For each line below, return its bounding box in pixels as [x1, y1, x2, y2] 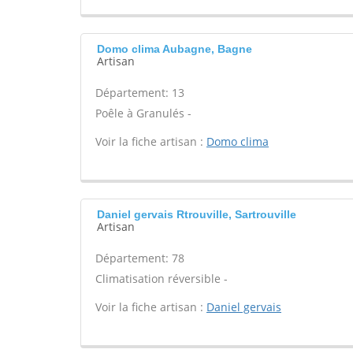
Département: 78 [95, 251, 184, 266]
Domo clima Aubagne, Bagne [97, 43, 252, 55]
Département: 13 [95, 85, 184, 100]
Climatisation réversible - [95, 271, 228, 286]
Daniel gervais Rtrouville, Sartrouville [97, 208, 296, 221]
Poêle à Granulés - [95, 106, 191, 121]
